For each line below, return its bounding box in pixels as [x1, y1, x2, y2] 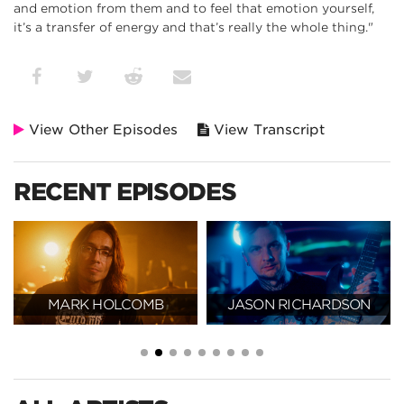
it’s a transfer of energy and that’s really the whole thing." [14, 19, 373, 34]
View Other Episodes [24, 121, 178, 138]
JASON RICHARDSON [226, 296, 371, 313]
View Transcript [209, 121, 325, 138]
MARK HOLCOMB [48, 296, 163, 313]
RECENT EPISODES [14, 177, 236, 206]
